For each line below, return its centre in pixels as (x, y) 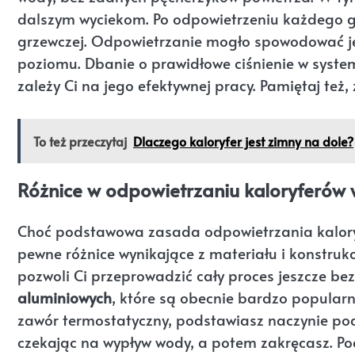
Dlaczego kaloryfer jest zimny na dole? (243, 141)
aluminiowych (65, 297)
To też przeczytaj (80, 141)
